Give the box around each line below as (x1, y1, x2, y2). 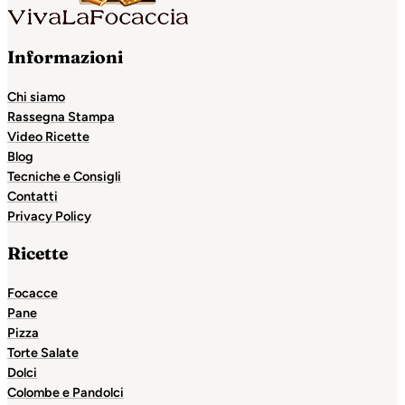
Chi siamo (7, 89, 65, 106)
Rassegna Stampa (7, 108, 115, 126)
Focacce (7, 285, 58, 302)
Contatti (7, 188, 58, 205)
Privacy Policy (7, 208, 91, 225)
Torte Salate (7, 344, 79, 362)
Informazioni (7, 46, 123, 69)
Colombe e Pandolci (7, 384, 124, 401)
